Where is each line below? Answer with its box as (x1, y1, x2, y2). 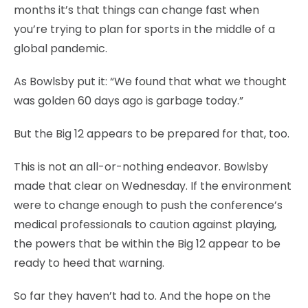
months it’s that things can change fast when (14, 2, 259, 19)
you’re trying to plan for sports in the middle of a (14, 21, 275, 38)
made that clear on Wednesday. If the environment (14, 178, 291, 195)
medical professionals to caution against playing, (14, 217, 276, 233)
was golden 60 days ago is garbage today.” (14, 93, 243, 109)
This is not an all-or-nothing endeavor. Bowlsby (14, 159, 268, 175)
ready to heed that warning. (14, 255, 164, 272)
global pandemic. (14, 41, 107, 57)
